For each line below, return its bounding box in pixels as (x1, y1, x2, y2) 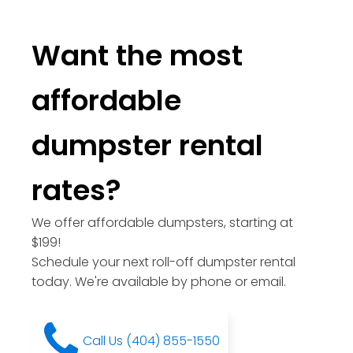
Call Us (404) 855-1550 (83, 331, 220, 350)
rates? (32, 169, 121, 210)
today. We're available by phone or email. (32, 272, 286, 291)
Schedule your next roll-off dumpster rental (32, 252, 295, 271)
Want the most (32, 35, 243, 76)
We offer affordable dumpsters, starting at (32, 213, 293, 232)
